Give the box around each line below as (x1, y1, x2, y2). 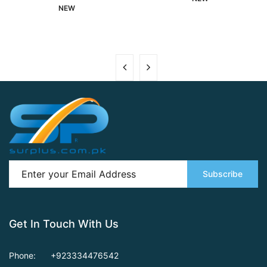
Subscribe (203, 169, 243, 179)
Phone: (9, 250, 36, 260)
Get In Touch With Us (9, 217, 119, 230)
